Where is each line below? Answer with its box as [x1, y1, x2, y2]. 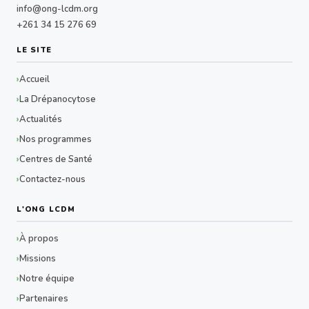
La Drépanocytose [19, 92, 96, 106]
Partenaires [19, 292, 68, 305]
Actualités [19, 112, 62, 126]
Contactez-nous [19, 172, 86, 186]
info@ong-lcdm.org [17, 2, 98, 15]
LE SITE [17, 44, 52, 55]
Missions [19, 252, 56, 265]
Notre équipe [19, 272, 74, 285]
